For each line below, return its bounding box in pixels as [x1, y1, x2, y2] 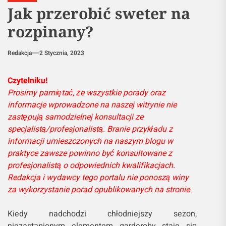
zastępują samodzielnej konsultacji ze [8, 111, 143, 124]
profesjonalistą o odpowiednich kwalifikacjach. [8, 159, 175, 172]
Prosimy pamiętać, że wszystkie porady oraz [8, 87, 165, 99]
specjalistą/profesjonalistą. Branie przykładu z [8, 123, 173, 136]
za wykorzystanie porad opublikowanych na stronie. [8, 184, 192, 196]
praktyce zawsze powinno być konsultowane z [8, 147, 172, 160]
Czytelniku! [8, 75, 47, 87]
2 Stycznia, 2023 [39, 48, 84, 58]
